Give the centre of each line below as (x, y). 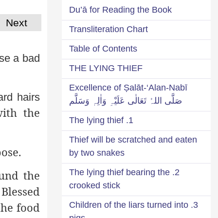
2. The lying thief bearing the (119, 172)
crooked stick (95, 185)
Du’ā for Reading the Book (120, 9)
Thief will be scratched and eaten (133, 139)
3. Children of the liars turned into (129, 205)
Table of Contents (103, 48)
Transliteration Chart (109, 29)
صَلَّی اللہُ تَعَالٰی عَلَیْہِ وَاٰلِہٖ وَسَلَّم (126, 100)
